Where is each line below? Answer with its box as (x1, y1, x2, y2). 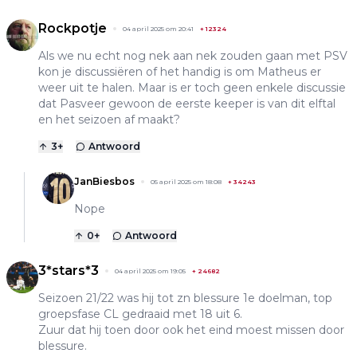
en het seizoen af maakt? (38, 112, 180, 127)
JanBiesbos (74, 175, 135, 187)
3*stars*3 (38, 262, 99, 278)
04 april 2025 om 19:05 (115, 266, 186, 275)
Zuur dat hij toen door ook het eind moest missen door (38, 322, 344, 337)
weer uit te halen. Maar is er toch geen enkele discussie (38, 80, 346, 95)
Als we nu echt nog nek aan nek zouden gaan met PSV (38, 48, 347, 63)
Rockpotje (38, 20, 107, 36)
